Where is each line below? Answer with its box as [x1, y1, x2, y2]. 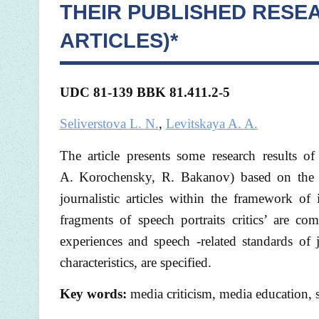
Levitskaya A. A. [165, 116, 258, 132]
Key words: [59, 286, 127, 302]
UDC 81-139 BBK [59, 84, 169, 100]
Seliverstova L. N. [59, 116, 159, 132]
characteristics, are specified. [59, 254, 211, 270]
